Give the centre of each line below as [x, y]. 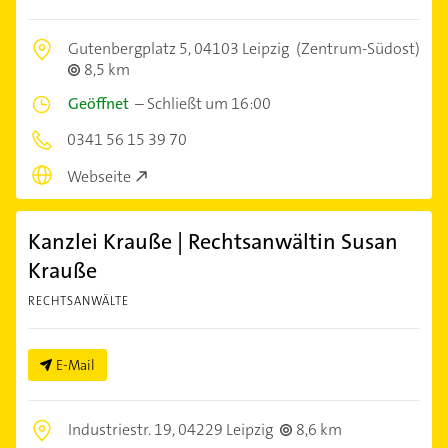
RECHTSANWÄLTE [78, 300]
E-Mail [75, 364]
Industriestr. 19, [123, 429]
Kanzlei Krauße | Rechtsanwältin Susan [213, 241]
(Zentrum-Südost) [356, 49]
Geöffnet [98, 104]
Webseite [99, 176]
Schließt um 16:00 [209, 104]
